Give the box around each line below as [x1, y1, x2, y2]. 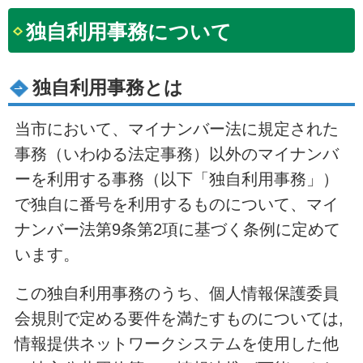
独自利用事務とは [32, 78, 184, 99]
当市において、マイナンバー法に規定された [14, 119, 339, 138]
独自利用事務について [26, 21, 233, 44]
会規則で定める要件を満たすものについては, [14, 309, 344, 327]
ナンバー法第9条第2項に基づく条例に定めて [14, 220, 340, 238]
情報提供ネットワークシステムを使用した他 [14, 334, 339, 352]
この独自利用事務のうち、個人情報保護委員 [14, 284, 339, 302]
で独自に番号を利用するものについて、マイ [14, 194, 339, 213]
